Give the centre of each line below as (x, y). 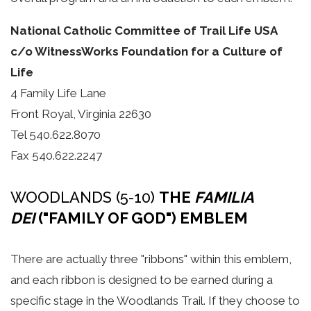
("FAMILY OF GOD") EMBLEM (141, 218)
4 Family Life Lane (58, 93)
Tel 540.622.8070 (56, 135)
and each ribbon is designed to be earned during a (142, 279)
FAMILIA (224, 197)
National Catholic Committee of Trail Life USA (144, 31)
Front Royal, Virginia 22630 (81, 114)
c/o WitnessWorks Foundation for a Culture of (146, 52)
